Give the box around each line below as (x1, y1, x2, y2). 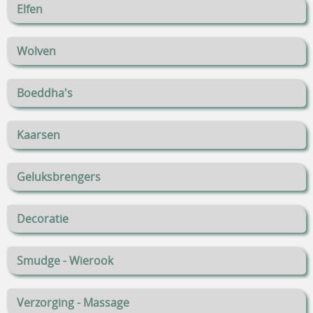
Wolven (17, 43, 56, 59)
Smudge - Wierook (17, 253, 113, 269)
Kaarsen (17, 127, 60, 143)
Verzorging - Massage (17, 295, 129, 311)
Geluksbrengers (17, 169, 101, 185)
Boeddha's (17, 85, 73, 101)
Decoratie (17, 211, 68, 227)
